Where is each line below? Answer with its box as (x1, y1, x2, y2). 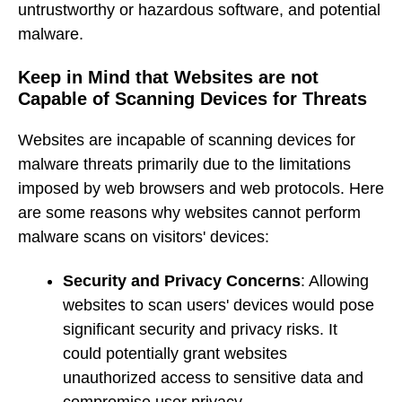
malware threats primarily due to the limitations (18, 155, 351, 174)
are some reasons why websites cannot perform (18, 204, 361, 223)
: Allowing (301, 271, 369, 290)
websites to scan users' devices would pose (63, 295, 374, 314)
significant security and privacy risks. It (63, 319, 337, 338)
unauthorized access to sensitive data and (63, 368, 363, 387)
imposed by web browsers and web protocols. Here (18, 179, 384, 198)
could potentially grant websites (63, 344, 287, 363)
